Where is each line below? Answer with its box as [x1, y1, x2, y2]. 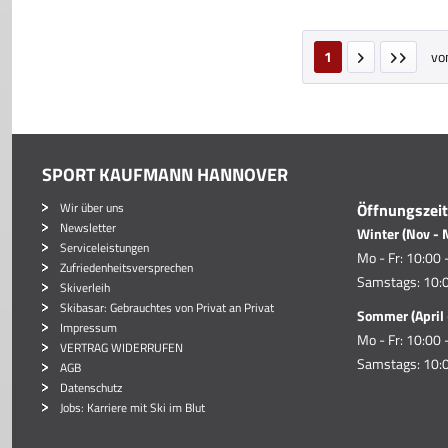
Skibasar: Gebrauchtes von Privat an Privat [60, 298, 274, 317]
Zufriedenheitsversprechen [60, 258, 193, 277]
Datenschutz [60, 378, 122, 397]
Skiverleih [60, 278, 110, 297]
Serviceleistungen [60, 238, 149, 257]
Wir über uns [60, 198, 124, 217]
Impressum [60, 318, 117, 337]
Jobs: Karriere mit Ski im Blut [60, 398, 205, 417]
